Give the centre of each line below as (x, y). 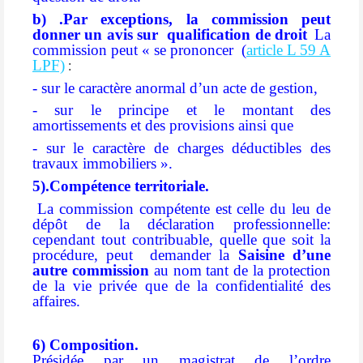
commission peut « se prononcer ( (139, 49)
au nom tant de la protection (240, 270)
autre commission (91, 270)
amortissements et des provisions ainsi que (163, 126)
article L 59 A (288, 49)
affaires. (56, 301)
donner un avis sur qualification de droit (170, 34)
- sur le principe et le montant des (181, 110)
